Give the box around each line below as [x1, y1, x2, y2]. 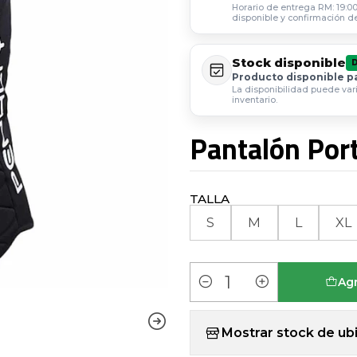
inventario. [231, 94, 277, 105]
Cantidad [189, 284, 249, 300]
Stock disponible [231, 54, 346, 70]
